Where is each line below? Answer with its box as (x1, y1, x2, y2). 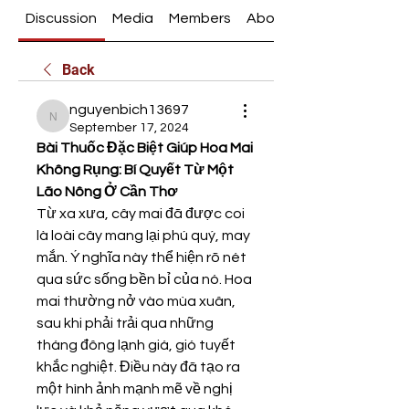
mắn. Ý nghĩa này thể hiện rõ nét (37, 250, 246, 265)
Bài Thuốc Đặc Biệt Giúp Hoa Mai (37, 141, 253, 155)
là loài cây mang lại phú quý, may (37, 228, 250, 243)
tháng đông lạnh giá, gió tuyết (37, 338, 236, 352)
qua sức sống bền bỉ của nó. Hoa (37, 272, 252, 287)
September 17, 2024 (69, 121, 189, 134)
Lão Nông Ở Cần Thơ (37, 184, 177, 199)
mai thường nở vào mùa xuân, (37, 294, 236, 309)
